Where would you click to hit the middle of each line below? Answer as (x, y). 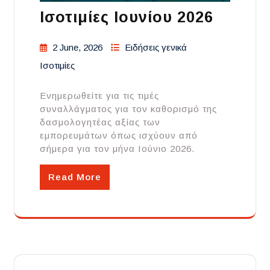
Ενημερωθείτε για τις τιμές (99, 96)
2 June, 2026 (77, 48)
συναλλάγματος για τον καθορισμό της (128, 109)
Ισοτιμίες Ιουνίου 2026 (127, 17)
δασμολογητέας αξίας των (100, 122)
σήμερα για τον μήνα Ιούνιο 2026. (117, 149)
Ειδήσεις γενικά (156, 48)
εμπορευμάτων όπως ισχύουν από (119, 136)
